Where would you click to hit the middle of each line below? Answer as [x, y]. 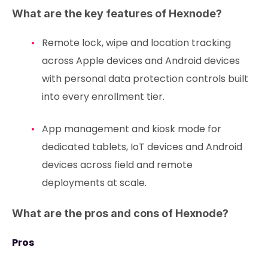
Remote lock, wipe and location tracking [136, 42]
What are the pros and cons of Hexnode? [120, 213]
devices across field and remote [117, 165]
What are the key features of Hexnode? [117, 13]
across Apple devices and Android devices [141, 60]
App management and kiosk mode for [131, 129]
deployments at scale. [94, 182]
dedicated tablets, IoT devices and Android [142, 147]
